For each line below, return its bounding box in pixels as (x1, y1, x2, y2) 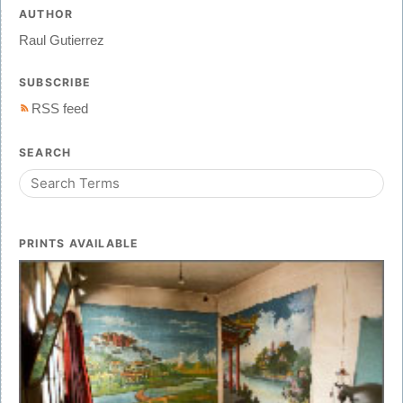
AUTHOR (19, 7, 74, 22)
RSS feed (31, 101, 88, 117)
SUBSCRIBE (19, 76, 92, 90)
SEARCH (19, 145, 72, 159)
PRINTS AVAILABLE (19, 236, 139, 250)
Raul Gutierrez (19, 32, 104, 49)
